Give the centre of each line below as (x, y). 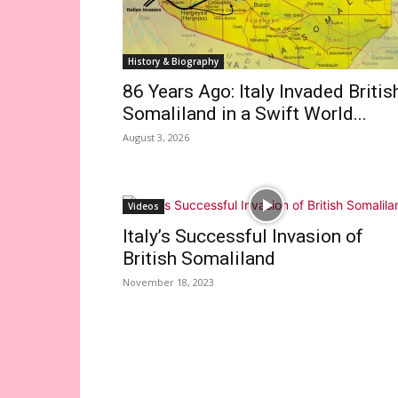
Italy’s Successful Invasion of (243, 236)
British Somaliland (199, 259)
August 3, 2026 (156, 137)
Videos (143, 206)
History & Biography (173, 61)
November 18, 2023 (168, 282)
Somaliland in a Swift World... (245, 114)
